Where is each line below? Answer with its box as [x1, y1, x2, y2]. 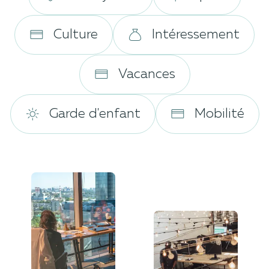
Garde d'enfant [49, 107, 141, 121]
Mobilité [194, 107, 244, 121]
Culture [53, 28, 98, 42]
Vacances [118, 68, 175, 82]
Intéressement [152, 28, 240, 42]
